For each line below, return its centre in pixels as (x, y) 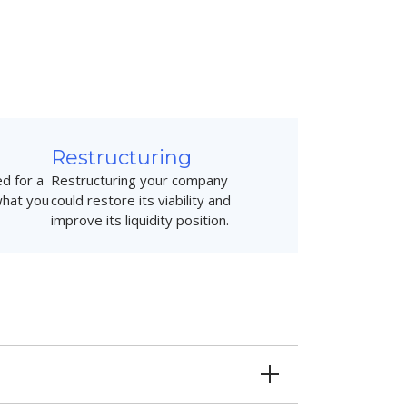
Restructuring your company (139, 179)
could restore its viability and (140, 199)
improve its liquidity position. (139, 219)
